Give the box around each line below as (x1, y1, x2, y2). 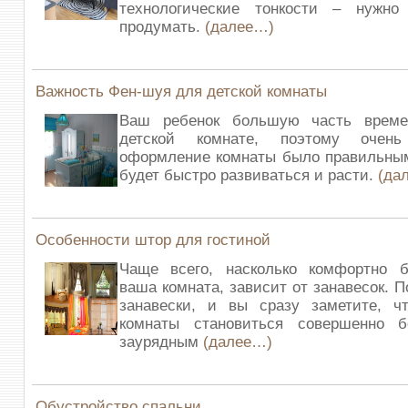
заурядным (119, 333, 203, 351)
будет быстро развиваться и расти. (119, 167, 378, 184)
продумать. (119, 18, 205, 36)
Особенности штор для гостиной (36, 231, 270, 249)
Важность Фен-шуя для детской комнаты (36, 83, 327, 100)
